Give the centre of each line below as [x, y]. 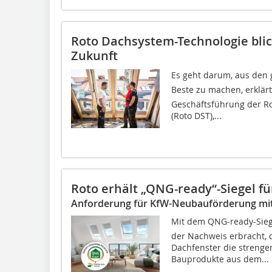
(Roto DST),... [196, 115]
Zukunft [94, 55]
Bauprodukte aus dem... [220, 259]
